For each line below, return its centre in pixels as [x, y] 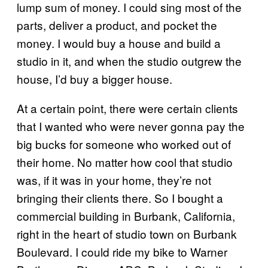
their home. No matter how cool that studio [125, 162]
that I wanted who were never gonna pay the [131, 126]
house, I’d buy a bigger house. [95, 78]
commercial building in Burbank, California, [126, 215]
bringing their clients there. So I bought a [120, 197]
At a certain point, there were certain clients [127, 108]
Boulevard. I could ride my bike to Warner [122, 251]
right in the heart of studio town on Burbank [127, 233]
